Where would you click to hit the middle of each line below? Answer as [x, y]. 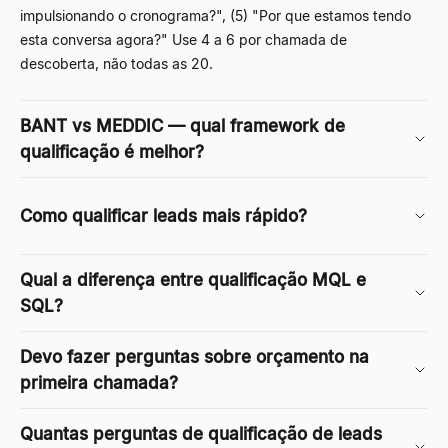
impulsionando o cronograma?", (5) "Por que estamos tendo [215, 15]
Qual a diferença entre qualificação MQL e [193, 279]
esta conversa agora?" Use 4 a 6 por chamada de [183, 39]
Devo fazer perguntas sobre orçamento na [194, 356]
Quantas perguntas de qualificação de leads [201, 433]
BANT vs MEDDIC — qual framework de [182, 125]
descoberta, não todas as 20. [116, 63]
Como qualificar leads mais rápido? [163, 215]
